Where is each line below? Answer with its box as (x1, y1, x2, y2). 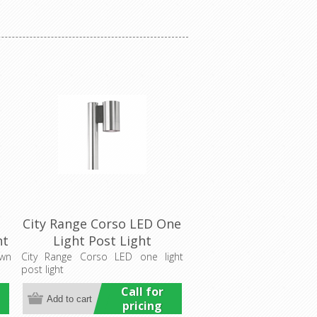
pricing (122, 298, 162, 314)
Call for (120, 284, 163, 300)
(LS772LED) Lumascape (32, 249, 172, 267)
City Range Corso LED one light (21, 250, 183, 264)
